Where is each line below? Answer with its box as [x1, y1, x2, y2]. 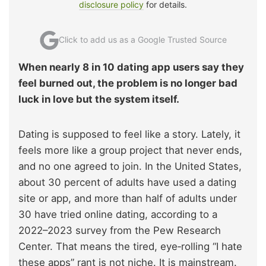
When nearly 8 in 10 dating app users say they [18, 61, 244, 74]
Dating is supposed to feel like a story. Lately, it [18, 128, 240, 141]
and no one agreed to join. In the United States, [18, 160, 242, 173]
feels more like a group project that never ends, [18, 144, 242, 157]
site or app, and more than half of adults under [18, 192, 237, 205]
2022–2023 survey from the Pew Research [18, 224, 221, 237]
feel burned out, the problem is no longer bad [18, 77, 237, 90]
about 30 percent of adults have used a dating [18, 176, 236, 189]
